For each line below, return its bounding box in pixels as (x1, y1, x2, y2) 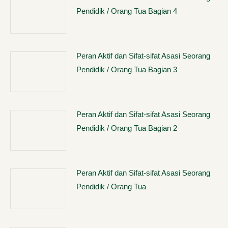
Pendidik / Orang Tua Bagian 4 (76, 7, 177, 15)
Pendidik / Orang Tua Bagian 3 (76, 65, 177, 74)
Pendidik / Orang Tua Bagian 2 (76, 124, 177, 132)
